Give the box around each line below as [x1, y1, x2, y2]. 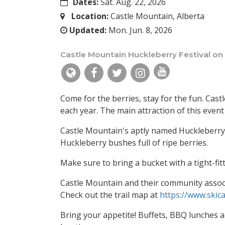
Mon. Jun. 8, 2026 [106, 25, 172, 36]
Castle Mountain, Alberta [108, 11, 204, 22]
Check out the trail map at [60, 189, 160, 201]
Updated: [69, 25, 106, 36]
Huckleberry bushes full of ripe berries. [60, 137, 208, 149]
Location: [71, 11, 108, 22]
